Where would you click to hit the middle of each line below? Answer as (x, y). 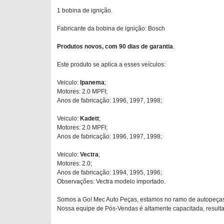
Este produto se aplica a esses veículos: (111, 64)
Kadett (89, 118)
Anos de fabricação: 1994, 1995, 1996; (109, 172)
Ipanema (92, 82)
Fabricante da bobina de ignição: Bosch (111, 28)
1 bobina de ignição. (85, 10)
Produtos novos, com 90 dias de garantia (115, 46)
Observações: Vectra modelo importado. (111, 181)
